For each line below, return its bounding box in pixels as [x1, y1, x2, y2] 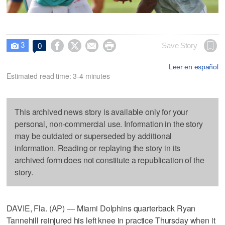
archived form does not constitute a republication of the [15, 154, 204, 166]
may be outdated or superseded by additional [15, 130, 172, 142]
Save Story [162, 41, 197, 50]
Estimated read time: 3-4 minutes [7, 70, 110, 81]
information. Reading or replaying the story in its [15, 142, 181, 154]
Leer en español [168, 62, 218, 71]
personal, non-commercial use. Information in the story [15, 118, 203, 130]
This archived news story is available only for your [15, 105, 188, 118]
